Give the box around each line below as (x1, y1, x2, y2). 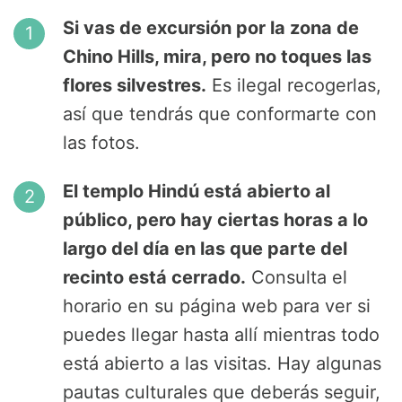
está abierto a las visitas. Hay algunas (63, 353, 381, 375)
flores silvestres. (63, 74, 206, 97)
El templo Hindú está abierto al (63, 180, 330, 203)
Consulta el (246, 267, 347, 289)
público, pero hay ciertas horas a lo (63, 209, 368, 232)
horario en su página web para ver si (63, 295, 371, 318)
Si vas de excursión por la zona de (63, 17, 359, 39)
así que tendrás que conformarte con (63, 103, 377, 126)
